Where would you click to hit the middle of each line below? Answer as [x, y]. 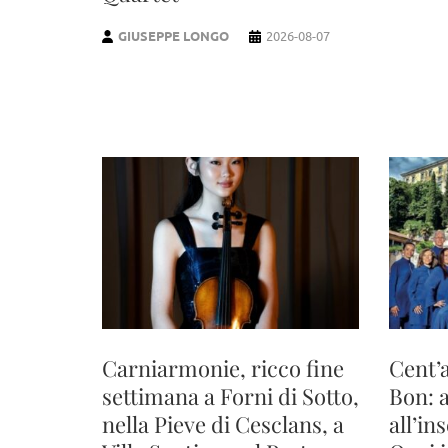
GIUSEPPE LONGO [174, 36]
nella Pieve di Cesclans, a [223, 423]
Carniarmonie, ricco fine [223, 367]
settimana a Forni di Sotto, [230, 395]
